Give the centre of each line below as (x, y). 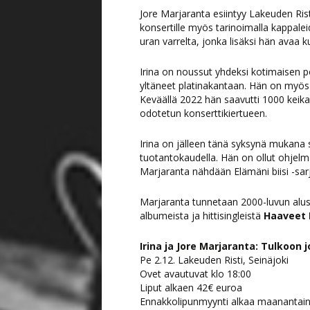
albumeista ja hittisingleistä (202, 216)
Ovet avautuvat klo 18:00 (195, 274)
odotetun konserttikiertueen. (203, 113)
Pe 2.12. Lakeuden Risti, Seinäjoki (214, 260)
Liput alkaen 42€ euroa (191, 288)
